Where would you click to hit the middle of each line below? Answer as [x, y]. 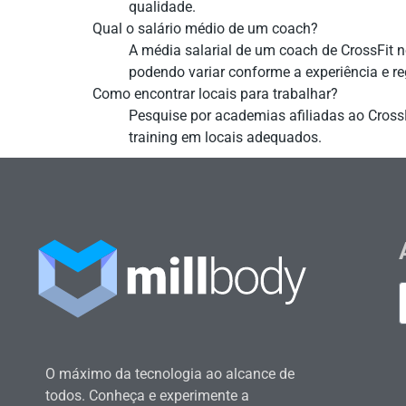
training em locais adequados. [225, 138]
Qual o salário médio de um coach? [205, 29]
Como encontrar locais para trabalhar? [215, 94]
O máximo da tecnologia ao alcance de [170, 374]
